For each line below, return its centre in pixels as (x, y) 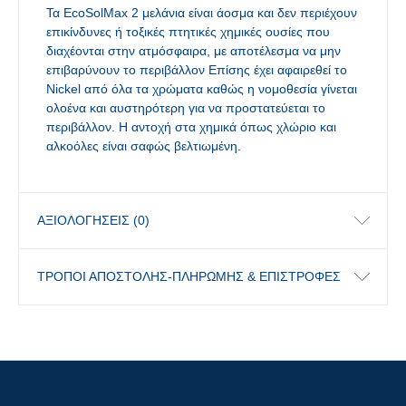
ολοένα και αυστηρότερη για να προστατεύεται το (186, 108)
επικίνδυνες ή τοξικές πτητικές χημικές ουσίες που (188, 32)
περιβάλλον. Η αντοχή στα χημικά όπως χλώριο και (191, 127)
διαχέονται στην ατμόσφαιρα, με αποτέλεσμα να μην (193, 51)
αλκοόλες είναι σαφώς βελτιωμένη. (144, 146)
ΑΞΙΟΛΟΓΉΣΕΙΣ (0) (93, 220)
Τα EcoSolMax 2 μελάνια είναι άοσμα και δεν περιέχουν (202, 13)
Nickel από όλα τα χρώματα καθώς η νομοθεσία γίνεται (202, 89)
